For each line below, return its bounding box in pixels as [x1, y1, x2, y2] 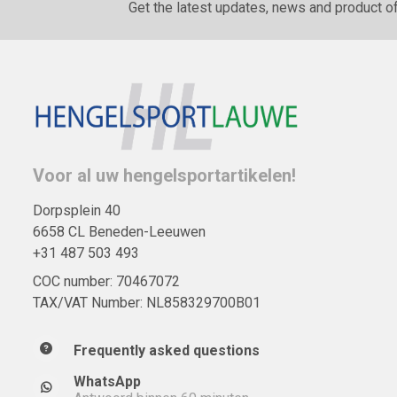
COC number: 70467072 [33, 272, 180, 290]
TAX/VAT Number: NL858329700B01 [33, 293, 261, 311]
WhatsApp [74, 372, 141, 390]
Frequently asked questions [74, 341, 260, 359]
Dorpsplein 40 [33, 201, 121, 219]
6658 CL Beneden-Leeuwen [33, 222, 206, 240]
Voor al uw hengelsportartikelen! [33, 164, 296, 186]
